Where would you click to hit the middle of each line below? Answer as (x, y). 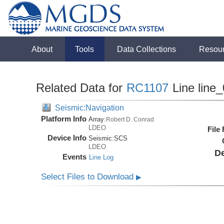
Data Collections (147, 49)
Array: (97, 119)
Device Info (67, 138)
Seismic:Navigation (90, 107)
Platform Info (64, 119)
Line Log (101, 157)
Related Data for (81, 88)
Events (75, 157)
